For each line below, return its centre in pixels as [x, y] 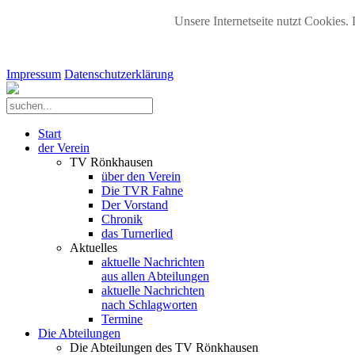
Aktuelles [94, 248]
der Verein [64, 148]
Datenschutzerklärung [119, 74]
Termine [122, 319]
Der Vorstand [135, 205]
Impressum [34, 74]
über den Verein [141, 176]
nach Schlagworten [149, 305]
